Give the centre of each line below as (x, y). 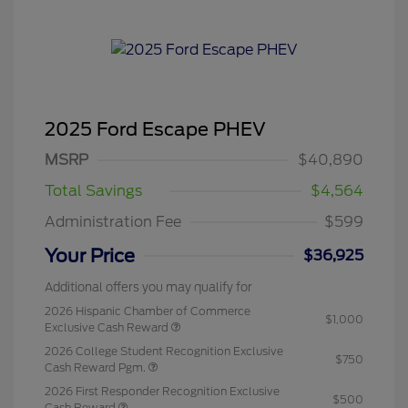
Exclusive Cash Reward (108, 327)
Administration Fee (113, 222)
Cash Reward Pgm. (97, 367)
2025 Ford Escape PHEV (155, 129)
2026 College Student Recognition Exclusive (164, 351)
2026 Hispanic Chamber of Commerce (148, 311)
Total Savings (93, 191)
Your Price (90, 256)
